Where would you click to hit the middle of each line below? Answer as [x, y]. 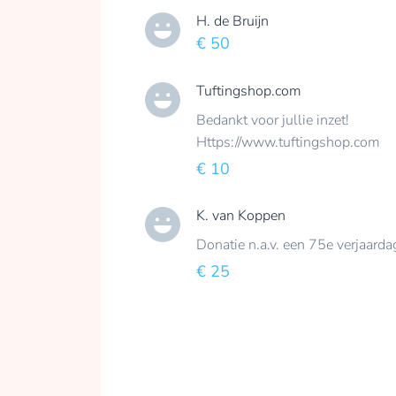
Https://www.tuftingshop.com [288, 142]
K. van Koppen [241, 216]
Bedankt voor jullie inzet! [273, 120]
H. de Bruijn [232, 21]
